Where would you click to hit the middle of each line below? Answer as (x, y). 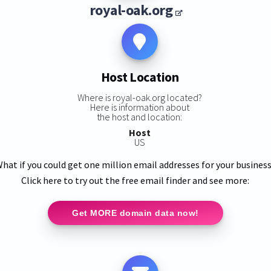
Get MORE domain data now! (135, 213)
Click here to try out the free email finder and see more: (135, 180)
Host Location (140, 77)
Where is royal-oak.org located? (139, 97)
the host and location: (140, 116)
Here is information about (139, 107)
